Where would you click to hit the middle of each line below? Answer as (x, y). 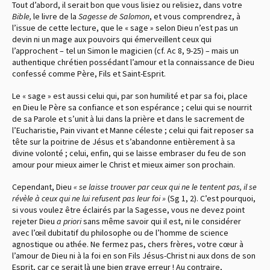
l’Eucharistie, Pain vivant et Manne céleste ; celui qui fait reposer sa (133, 130)
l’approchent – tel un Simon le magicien (83, 50)
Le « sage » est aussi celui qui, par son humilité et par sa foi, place (130, 96)
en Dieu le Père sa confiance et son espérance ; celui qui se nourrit (132, 107)
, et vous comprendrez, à (195, 16)
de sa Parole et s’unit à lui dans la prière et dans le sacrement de (128, 118)
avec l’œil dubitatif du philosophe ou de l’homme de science (120, 232)
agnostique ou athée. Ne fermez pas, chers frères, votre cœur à (128, 244)
